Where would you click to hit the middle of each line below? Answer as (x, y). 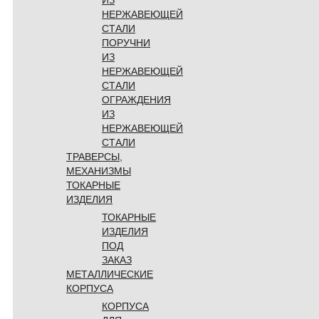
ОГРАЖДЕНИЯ (136, 99)
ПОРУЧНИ (126, 42)
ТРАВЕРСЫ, (94, 156)
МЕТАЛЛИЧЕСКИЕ (110, 274)
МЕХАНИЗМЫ (99, 171)
